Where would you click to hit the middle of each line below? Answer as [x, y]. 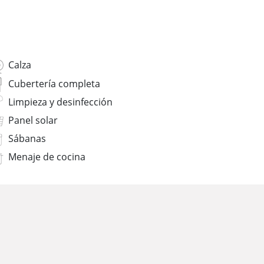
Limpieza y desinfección [60, 102]
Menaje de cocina [47, 157]
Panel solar [33, 121]
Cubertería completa [54, 83]
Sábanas [27, 139]
